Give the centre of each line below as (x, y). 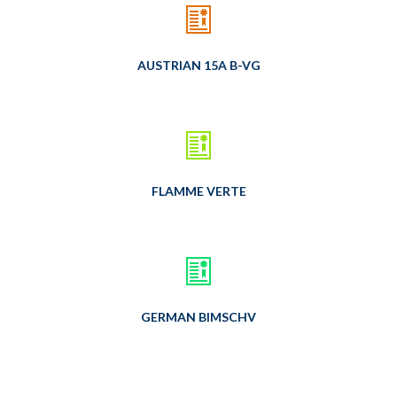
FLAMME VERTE (198, 191)
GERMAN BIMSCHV (198, 317)
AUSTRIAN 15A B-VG (198, 65)
